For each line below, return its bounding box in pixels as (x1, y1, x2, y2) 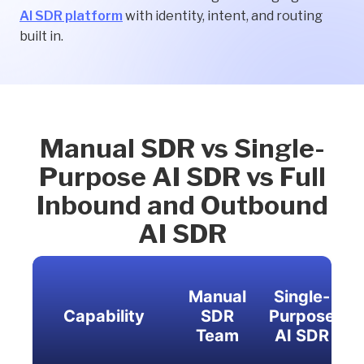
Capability (63, 306, 145, 327)
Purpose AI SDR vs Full (38, 161, 326, 193)
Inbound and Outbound (36, 189, 328, 222)
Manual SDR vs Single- (39, 132, 325, 165)
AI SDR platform (19, 8, 123, 24)
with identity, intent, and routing (123, 8, 323, 24)
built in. (19, 28, 63, 45)
